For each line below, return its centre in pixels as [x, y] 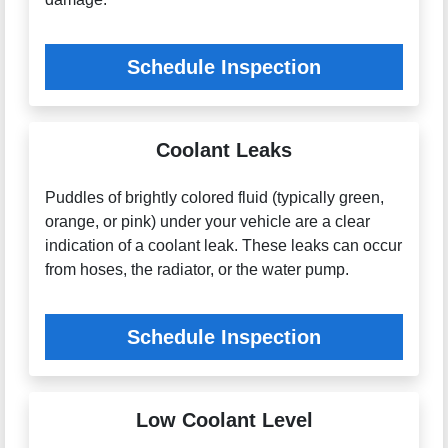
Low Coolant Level [224, 420]
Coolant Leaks [224, 150]
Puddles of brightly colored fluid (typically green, [214, 198]
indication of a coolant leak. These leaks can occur [223, 246]
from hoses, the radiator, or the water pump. [196, 270]
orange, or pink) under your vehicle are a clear [207, 222]
